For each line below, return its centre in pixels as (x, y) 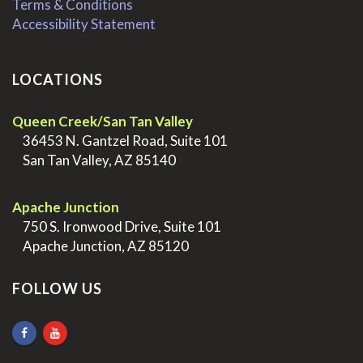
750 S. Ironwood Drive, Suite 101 (121, 226)
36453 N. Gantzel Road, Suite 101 (124, 140)
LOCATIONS (58, 79)
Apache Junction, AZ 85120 (105, 246)
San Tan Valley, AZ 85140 (98, 160)
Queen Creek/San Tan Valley (102, 121)
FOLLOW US (57, 288)
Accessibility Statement (84, 23)
